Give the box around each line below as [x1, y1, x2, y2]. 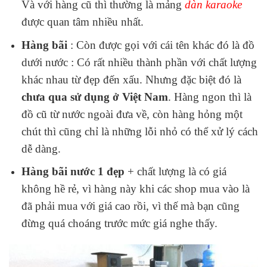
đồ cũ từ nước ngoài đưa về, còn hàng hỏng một [21, 107, 243, 120]
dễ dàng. [21, 142, 61, 155]
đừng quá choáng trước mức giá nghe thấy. [21, 217, 218, 230]
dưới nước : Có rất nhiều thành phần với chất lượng [21, 55, 257, 69]
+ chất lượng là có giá [124, 165, 226, 178]
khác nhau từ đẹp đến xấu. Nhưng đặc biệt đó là [21, 73, 241, 86]
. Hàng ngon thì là [167, 90, 252, 103]
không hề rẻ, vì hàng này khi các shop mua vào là [21, 182, 250, 195]
